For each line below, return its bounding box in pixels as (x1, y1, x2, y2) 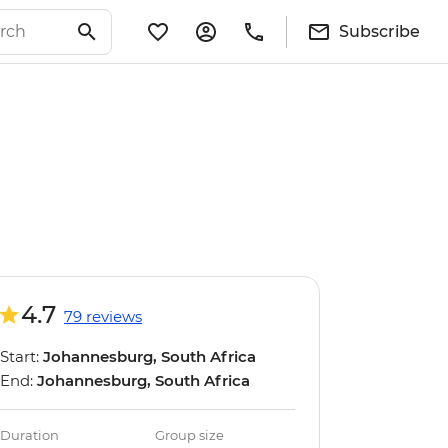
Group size (155, 427, 225, 443)
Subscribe (339, 21, 420, 41)
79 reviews (64, 307, 142, 326)
